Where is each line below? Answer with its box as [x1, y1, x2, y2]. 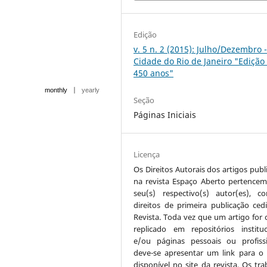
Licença [133, 148, 160, 160]
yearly [82, 86, 100, 94]
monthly [45, 86, 67, 94]
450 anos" [133, 67, 174, 79]
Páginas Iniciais [133, 108, 197, 120]
